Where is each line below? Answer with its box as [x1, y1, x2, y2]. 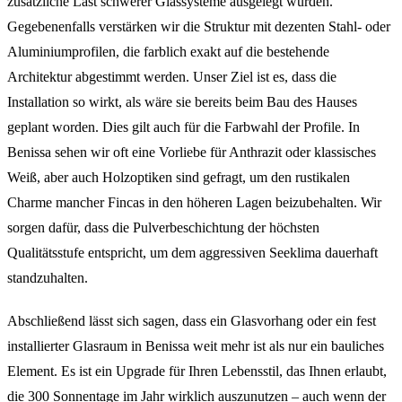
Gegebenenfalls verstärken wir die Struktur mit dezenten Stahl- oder [7, 18, 390, 34]
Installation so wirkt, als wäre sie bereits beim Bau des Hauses [7, 93, 357, 109]
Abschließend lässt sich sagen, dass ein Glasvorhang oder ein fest [7, 312, 376, 328]
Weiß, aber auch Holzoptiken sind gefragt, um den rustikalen [7, 169, 350, 185]
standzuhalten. [7, 269, 88, 285]
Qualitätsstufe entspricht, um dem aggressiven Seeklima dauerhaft [7, 244, 378, 260]
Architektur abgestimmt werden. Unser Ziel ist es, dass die [7, 68, 336, 84]
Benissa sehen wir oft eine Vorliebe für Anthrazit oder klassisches [7, 144, 376, 160]
